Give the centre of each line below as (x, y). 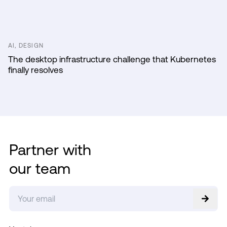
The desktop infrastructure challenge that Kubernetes (112, 59)
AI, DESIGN (26, 45)
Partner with (50, 149)
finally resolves (35, 70)
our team (40, 168)
